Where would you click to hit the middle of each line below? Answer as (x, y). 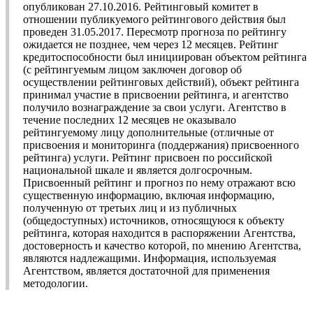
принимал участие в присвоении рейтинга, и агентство (156, 95)
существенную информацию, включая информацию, (149, 196)
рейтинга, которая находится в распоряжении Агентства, (159, 233)
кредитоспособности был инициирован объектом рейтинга (165, 57)
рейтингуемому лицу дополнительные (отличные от (148, 133)
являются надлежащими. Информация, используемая (150, 259)
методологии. (56, 284)
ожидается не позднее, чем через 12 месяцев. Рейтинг (151, 45)
